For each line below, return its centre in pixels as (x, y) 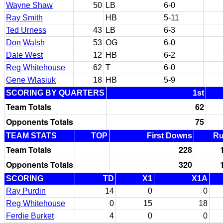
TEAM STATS (31, 136)
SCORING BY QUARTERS (55, 93)
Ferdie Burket (30, 216)
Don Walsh (25, 43)
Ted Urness (26, 30)
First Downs (169, 136)
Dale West (24, 55)
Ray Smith (24, 18)
